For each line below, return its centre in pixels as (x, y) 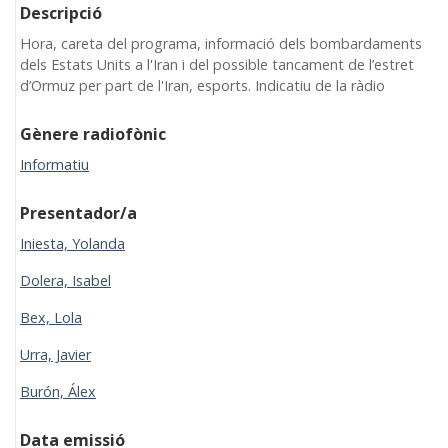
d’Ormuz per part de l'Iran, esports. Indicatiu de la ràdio (202, 85)
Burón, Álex (58, 391)
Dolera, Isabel (65, 280)
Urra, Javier (55, 354)
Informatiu (54, 164)
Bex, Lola (51, 317)
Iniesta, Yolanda (72, 243)
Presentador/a (78, 212)
